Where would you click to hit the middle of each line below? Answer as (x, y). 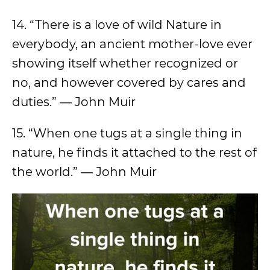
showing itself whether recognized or (125, 64)
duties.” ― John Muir (74, 102)
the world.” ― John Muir (84, 172)
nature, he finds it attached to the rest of (134, 153)
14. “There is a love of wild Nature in (117, 25)
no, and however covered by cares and (129, 83)
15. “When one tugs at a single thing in (127, 133)
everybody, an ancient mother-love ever (132, 44)
